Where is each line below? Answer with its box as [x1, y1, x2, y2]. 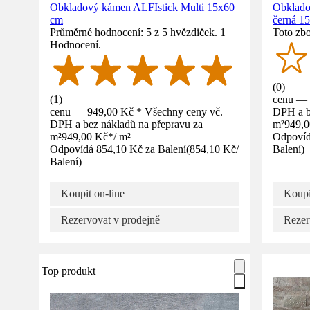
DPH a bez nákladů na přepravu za [50, 118, 203, 130]
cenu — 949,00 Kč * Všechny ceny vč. [50, 105, 223, 118]
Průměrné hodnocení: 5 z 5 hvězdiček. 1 [50, 26, 226, 38]
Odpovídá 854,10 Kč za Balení [50, 143, 186, 155]
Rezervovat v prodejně [61, 213, 160, 226]
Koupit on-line [61, 187, 125, 199]
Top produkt [42, 264, 95, 277]
